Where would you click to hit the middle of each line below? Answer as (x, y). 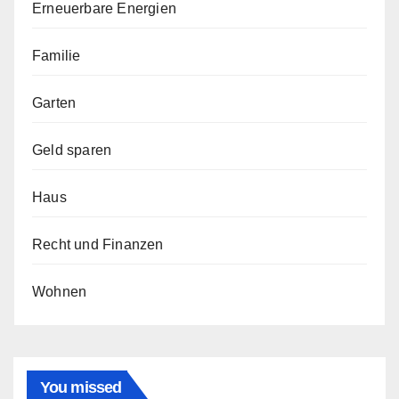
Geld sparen (72, 150)
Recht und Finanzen (98, 244)
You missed (81, 387)
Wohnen (60, 292)
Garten (54, 103)
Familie (57, 56)
